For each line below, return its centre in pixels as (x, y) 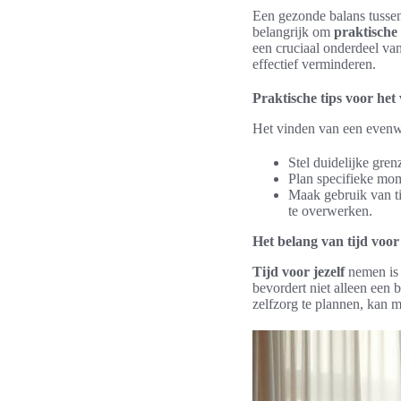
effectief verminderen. (314, 64)
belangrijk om (293, 32)
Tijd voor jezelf (299, 272)
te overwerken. (330, 211)
